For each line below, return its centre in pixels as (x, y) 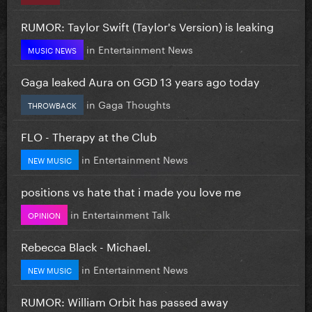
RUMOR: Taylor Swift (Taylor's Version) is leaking (147, 25)
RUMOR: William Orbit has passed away (125, 300)
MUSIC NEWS (52, 49)
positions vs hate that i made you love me (131, 190)
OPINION (44, 214)
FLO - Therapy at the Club (89, 135)
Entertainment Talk (126, 213)
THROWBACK (52, 104)
